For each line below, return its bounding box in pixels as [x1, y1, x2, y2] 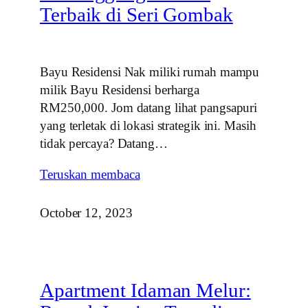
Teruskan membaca [40, 166, 140, 181]
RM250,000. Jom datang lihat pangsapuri [40, 100, 258, 115]
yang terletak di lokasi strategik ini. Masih [40, 118, 256, 133]
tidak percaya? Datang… [40, 135, 168, 151]
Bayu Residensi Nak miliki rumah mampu [40, 64, 260, 79]
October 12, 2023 [40, 205, 133, 220]
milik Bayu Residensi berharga [40, 82, 200, 97]
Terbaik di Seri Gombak [40, 3, 233, 25]
